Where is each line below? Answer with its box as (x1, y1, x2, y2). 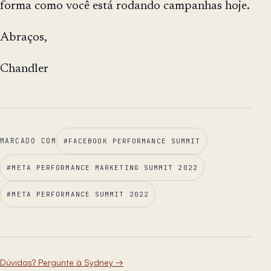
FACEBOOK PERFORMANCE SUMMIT (68, 136, 201, 145)
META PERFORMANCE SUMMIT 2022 (11, 189, 149, 198)
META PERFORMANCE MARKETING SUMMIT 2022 (11, 163, 198, 172)
